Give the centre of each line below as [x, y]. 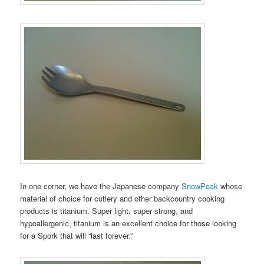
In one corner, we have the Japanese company [101, 186]
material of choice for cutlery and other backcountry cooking [123, 198]
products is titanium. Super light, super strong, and [107, 210]
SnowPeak [201, 186]
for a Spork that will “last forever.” [77, 235]
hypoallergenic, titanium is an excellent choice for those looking [128, 223]
